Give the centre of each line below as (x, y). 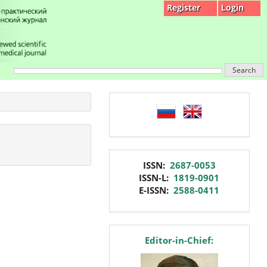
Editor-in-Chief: (179, 240)
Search (244, 70)
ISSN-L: (156, 177)
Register (184, 7)
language (142, 105)
